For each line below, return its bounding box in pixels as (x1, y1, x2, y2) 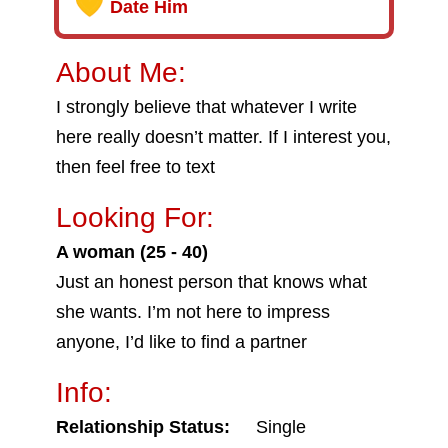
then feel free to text (56, 157, 215, 177)
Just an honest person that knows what (56, 272, 367, 292)
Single (256, 417, 306, 437)
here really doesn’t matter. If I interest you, (56, 127, 391, 147)
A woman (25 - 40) (56, 242, 208, 262)
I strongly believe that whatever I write (56, 97, 357, 117)
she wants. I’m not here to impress (56, 302, 330, 322)
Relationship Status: (56, 417, 230, 437)
